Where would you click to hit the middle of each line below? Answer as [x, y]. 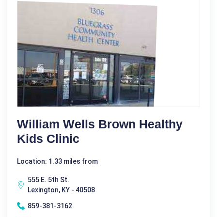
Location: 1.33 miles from [57, 161]
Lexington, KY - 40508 [61, 190]
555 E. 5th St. [48, 179]
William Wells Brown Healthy [100, 124]
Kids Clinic [48, 138]
